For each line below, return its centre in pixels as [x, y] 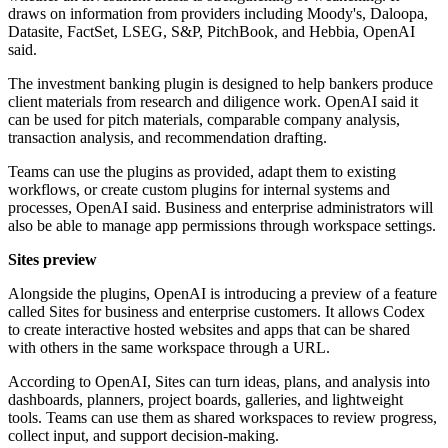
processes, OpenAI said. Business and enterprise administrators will [220, 208]
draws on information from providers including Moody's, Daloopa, [218, 14]
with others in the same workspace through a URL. [169, 348]
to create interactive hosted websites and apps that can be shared [209, 330]
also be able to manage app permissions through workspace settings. [222, 226]
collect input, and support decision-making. [143, 436]
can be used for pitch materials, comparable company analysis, [204, 120]
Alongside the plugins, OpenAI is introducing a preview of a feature [222, 294]
